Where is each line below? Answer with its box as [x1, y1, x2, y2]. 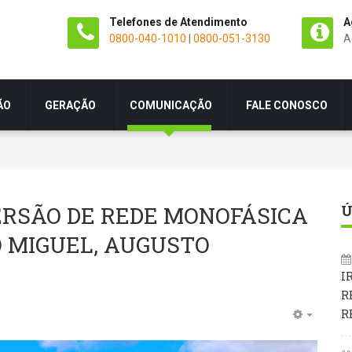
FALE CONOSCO [246, 98, 328, 112]
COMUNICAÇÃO [130, 98, 212, 112]
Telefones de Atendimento [109, 16, 247, 28]
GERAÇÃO [45, 98, 96, 112]
